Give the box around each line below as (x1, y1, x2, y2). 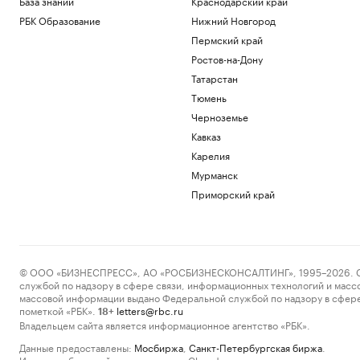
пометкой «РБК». (19, 302, 96, 317)
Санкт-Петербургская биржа (189, 339, 322, 354)
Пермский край (190, 31, 263, 47)
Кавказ (190, 128, 221, 143)
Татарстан (190, 70, 238, 85)
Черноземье (190, 108, 248, 124)
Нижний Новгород (190, 12, 276, 27)
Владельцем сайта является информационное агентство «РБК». (19, 317, 310, 332)
